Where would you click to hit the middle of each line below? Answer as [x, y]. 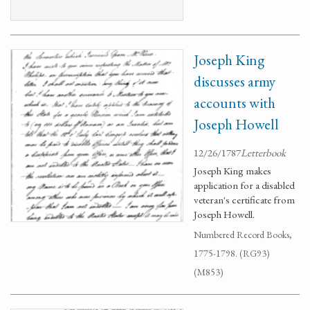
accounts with [235, 103]
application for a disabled [244, 185]
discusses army [235, 81]
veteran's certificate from [244, 200]
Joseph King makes [232, 171]
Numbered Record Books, [243, 235]
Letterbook [263, 153]
